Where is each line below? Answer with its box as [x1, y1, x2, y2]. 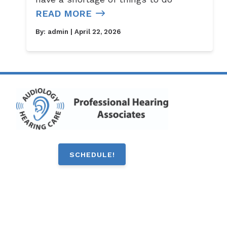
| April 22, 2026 [68, 28, 121, 36]
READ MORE [35, 8, 92, 19]
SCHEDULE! [69, 150, 115, 159]
